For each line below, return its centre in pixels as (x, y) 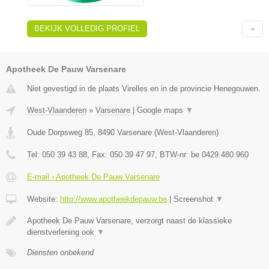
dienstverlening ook (62, 232)
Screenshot (195, 199)
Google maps (161, 110)
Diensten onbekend (60, 252)
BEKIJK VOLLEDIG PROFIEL (87, 28)
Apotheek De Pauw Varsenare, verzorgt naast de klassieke (129, 220)
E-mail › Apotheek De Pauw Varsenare (93, 177)
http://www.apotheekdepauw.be (113, 199)
